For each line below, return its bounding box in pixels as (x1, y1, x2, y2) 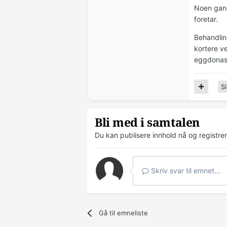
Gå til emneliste (99, 208, 148, 217)
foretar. (194, 14, 218, 23)
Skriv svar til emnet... (149, 166, 220, 175)
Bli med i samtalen (95, 116, 200, 130)
